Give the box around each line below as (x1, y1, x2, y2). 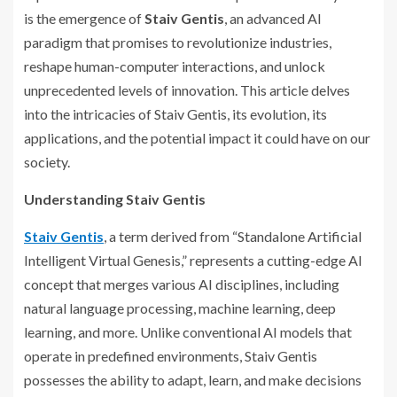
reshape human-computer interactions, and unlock (24, 57, 325, 74)
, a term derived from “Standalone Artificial (104, 227, 362, 245)
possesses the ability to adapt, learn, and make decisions (24, 370, 362, 388)
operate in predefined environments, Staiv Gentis (24, 346, 317, 364)
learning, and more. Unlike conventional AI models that (24, 323, 352, 340)
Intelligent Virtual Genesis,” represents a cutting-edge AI (24, 251, 362, 269)
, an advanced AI (224, 9, 322, 27)
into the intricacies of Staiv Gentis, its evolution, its (24, 105, 327, 122)
